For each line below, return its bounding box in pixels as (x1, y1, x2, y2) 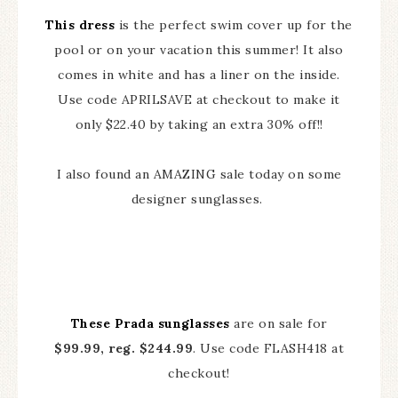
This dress (45, 17, 115, 34)
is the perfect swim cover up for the (115, 17, 353, 34)
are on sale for (229, 315, 328, 332)
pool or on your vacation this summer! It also (54, 42, 344, 59)
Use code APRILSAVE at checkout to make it (58, 92, 340, 108)
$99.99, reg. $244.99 (54, 340, 193, 357)
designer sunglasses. (131, 191, 267, 208)
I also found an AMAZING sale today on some (56, 166, 342, 183)
